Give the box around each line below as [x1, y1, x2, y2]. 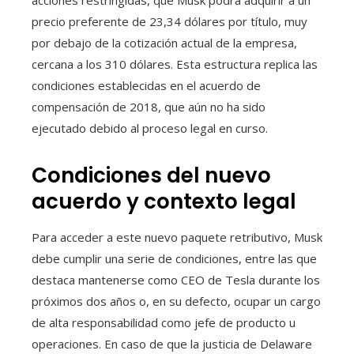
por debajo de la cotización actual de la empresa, [32, 35, 297, 51]
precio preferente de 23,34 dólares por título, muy [32, 13, 307, 30]
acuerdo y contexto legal [32, 187, 296, 217]
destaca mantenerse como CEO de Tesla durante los [32, 272, 320, 288]
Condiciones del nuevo [32, 161, 271, 190]
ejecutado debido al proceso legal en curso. [32, 120, 268, 137]
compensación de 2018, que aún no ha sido [32, 99, 265, 115]
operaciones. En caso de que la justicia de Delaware [32, 336, 312, 352]
